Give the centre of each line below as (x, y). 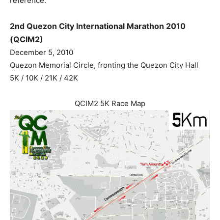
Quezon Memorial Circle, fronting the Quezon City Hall (104, 65)
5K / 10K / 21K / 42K (44, 78)
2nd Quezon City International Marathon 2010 (98, 26)
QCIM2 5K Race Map (110, 103)
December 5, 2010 (41, 52)
